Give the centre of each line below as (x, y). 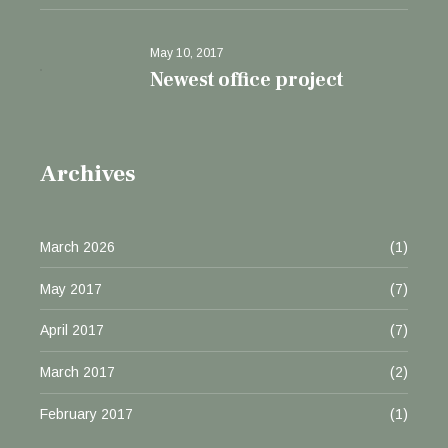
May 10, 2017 (187, 52)
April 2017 (72, 330)
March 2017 (77, 372)
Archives (88, 173)
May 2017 (71, 288)
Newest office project (247, 79)
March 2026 (77, 246)
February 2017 (86, 414)
